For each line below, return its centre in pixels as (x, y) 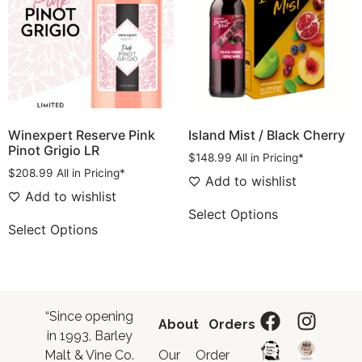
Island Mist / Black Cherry (266, 135)
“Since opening (89, 316)
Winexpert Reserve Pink (82, 135)
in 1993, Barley (89, 335)
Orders (232, 324)
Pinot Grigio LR (54, 151)
